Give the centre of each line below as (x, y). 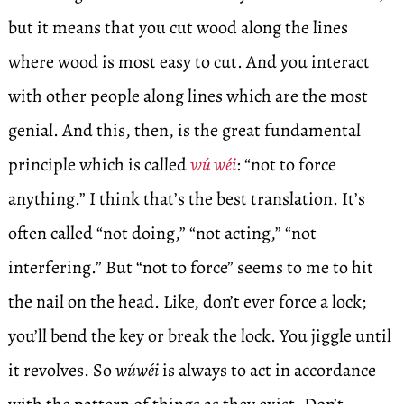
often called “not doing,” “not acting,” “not (162, 233)
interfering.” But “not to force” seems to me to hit (190, 267)
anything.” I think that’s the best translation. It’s (186, 199)
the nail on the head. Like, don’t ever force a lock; (187, 302)
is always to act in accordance (267, 370)
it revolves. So (61, 370)
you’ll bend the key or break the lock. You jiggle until (199, 336)
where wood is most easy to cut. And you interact (188, 62)
